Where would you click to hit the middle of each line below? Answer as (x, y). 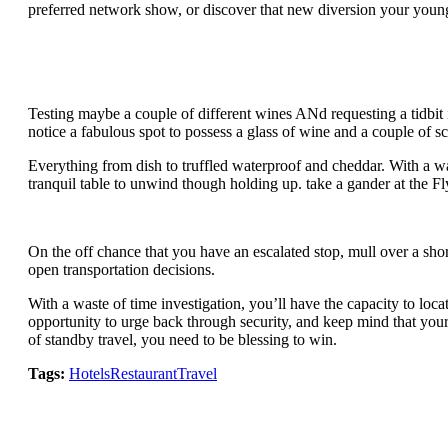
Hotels (89, 374)
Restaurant (143, 374)
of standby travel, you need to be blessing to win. (182, 340)
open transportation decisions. (121, 270)
